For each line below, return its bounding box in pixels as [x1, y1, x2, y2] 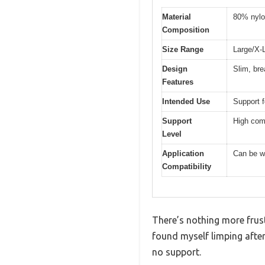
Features [162, 77, 193, 86]
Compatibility [162, 161, 211, 171]
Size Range [162, 44, 203, 54]
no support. [152, 247, 201, 258]
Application [162, 148, 204, 158]
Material [162, 12, 191, 21]
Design [162, 64, 188, 73]
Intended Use [162, 96, 210, 106]
